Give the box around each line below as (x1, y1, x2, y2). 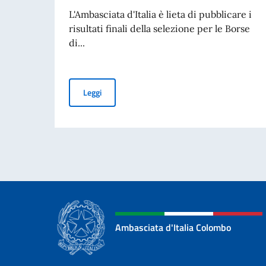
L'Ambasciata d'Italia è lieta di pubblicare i (69, 8, 252, 21)
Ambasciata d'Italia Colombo (115, 220, 231, 235)
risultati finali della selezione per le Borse (69, 23, 250, 35)
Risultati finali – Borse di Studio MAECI (101, 85, 239, 99)
